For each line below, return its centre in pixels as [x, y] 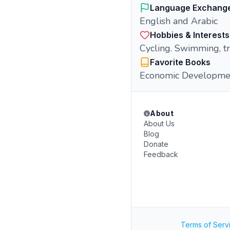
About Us [159, 123]
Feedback [161, 154]
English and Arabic [179, 21]
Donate [156, 144]
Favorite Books [180, 62]
